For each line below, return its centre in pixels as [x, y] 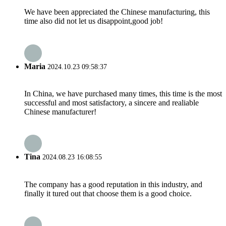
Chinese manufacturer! [60, 111]
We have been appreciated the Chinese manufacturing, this [117, 12]
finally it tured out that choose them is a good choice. [108, 193]
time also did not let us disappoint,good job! [94, 21]
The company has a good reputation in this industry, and [113, 184]
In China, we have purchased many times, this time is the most [123, 93]
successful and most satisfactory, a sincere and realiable [111, 102]
